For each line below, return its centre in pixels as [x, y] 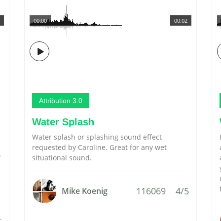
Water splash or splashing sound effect [97, 137]
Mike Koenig [85, 191]
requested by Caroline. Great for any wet [99, 147]
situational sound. [62, 158]
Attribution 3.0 [61, 101]
